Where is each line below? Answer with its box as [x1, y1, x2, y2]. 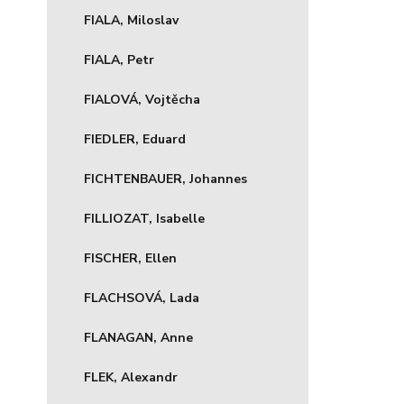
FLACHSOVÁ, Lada [84, 289, 199, 307]
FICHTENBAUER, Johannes [84, 170, 247, 188]
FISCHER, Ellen [84, 250, 177, 267]
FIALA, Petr [84, 51, 154, 69]
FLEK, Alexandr [84, 369, 178, 386]
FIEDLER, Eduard [84, 131, 186, 148]
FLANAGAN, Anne [84, 329, 193, 346]
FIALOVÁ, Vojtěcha [84, 91, 200, 108]
